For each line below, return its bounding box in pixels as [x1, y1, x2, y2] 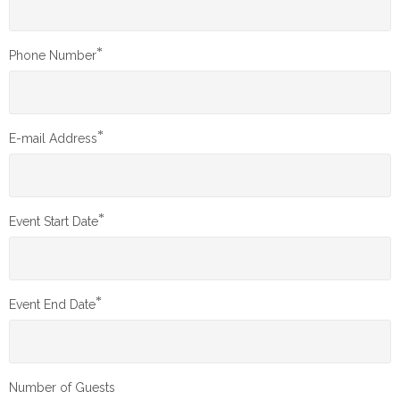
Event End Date [9, 296, 96, 312]
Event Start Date [9, 213, 98, 229]
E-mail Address [9, 130, 97, 146]
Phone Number [9, 47, 96, 62]
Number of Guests [9, 379, 115, 395]
